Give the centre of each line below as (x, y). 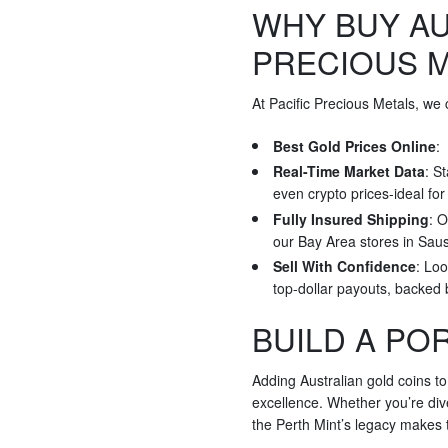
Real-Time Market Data (349, 171)
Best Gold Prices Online (354, 145)
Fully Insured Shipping (351, 218)
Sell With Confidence (344, 266)
